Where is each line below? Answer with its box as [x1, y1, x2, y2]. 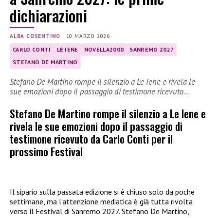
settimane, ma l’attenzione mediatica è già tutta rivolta [10, 197, 193, 207]
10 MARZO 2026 [66, 32, 110, 39]
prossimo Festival [10, 143, 83, 160]
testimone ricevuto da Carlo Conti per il [10, 130, 173, 147]
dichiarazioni [10, 4, 87, 27]
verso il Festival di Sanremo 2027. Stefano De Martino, [10, 206, 189, 217]
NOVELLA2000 [84, 45, 124, 53]
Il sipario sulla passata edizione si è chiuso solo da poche [10, 187, 195, 197]
